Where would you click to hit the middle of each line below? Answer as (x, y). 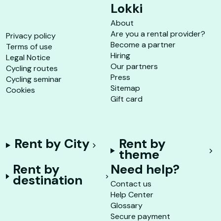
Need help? (145, 169)
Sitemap (125, 88)
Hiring (120, 55)
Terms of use (29, 46)
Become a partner (143, 44)
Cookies (20, 90)
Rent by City (52, 143)
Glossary (127, 205)
